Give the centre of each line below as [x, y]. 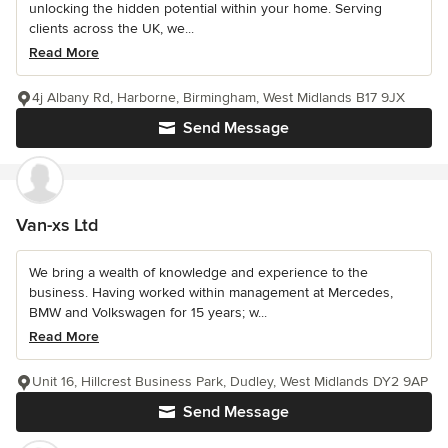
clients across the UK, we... [111, 29]
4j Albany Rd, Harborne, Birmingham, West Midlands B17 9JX [218, 98]
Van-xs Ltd [57, 225]
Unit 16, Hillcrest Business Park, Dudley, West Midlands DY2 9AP [230, 382]
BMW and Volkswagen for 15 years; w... [148, 313]
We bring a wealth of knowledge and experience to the [198, 273]
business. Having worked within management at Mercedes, [211, 293]
